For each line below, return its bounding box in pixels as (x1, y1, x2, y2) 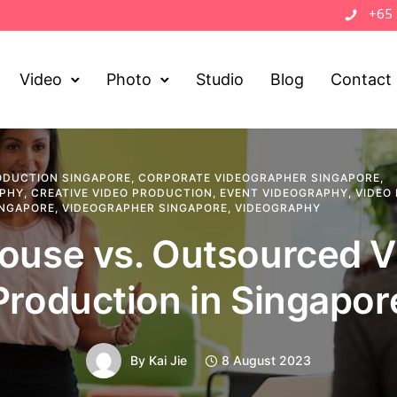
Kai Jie (149, 353, 187, 368)
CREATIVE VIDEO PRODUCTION (31, 186, 213, 199)
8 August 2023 (222, 353, 311, 368)
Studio (196, 70, 245, 89)
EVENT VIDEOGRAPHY (220, 186, 348, 199)
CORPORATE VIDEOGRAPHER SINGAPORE (138, 171, 380, 184)
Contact (331, 70, 393, 89)
